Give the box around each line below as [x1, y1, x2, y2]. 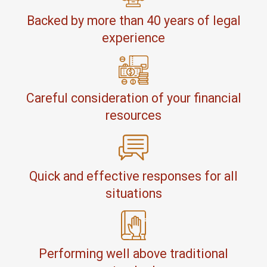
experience [102, 30, 165, 46]
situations [105, 185, 162, 201]
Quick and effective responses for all [29, 168, 238, 184]
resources [105, 108, 162, 123]
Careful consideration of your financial [26, 91, 241, 106]
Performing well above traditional [39, 246, 228, 261]
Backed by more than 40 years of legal [26, 13, 241, 29]
